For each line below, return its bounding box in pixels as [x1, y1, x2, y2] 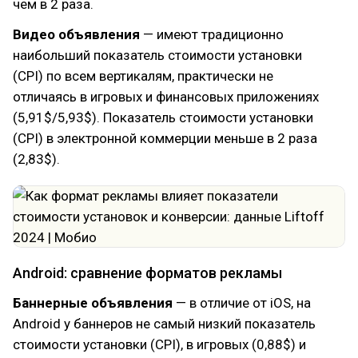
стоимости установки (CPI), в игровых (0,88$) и [13, 336, 306, 352]
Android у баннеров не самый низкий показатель [13, 316, 316, 332]
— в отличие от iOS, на [173, 295, 311, 311]
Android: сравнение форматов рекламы [13, 265, 282, 281]
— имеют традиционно [140, 26, 284, 42]
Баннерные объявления [13, 295, 173, 311]
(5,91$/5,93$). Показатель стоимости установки [13, 109, 313, 125]
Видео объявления [13, 26, 140, 42]
